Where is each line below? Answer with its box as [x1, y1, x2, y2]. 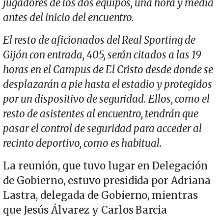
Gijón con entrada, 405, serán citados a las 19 [3, 48, 202, 61]
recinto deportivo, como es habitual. [3, 137, 163, 150]
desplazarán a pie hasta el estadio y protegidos [3, 78, 213, 91]
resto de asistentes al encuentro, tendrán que [3, 107, 199, 120]
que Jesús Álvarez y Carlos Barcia [3, 203, 167, 217]
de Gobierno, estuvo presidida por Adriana [3, 174, 211, 187]
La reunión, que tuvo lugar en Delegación [3, 159, 208, 172]
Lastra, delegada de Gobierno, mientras [3, 189, 198, 202]
